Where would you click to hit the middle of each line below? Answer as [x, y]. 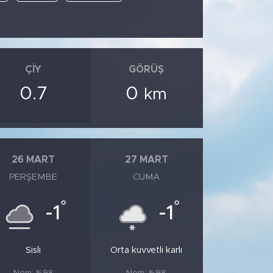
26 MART [34, 159]
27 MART [146, 159]
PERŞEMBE [34, 177]
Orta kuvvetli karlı [147, 250]
